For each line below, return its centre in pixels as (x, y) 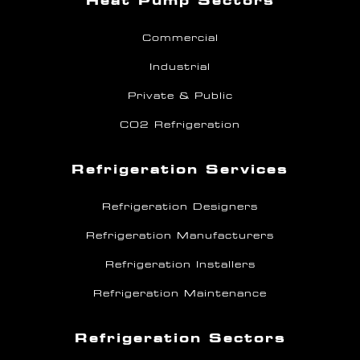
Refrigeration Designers (180, 206)
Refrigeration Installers (180, 264)
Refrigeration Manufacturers (180, 235)
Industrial (180, 66)
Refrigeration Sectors (180, 337)
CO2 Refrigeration (180, 124)
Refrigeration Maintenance (180, 293)
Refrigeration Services (180, 169)
